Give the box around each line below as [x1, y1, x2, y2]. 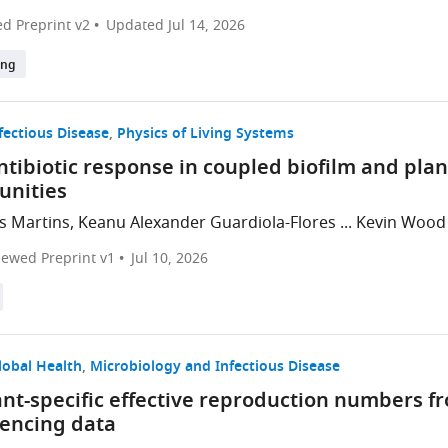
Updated [106, 15, 169, 36]
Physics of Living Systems [117, 123, 295, 146]
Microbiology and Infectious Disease [90, 356, 341, 379]
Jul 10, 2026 [131, 248, 209, 269]
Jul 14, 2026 [168, 15, 246, 36]
